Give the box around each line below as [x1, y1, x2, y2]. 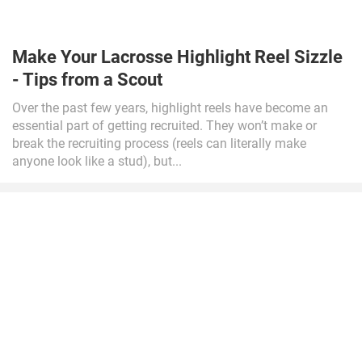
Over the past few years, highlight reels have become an [12, 100, 328, 116]
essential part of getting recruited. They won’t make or [12, 118, 317, 133]
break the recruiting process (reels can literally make [12, 136, 306, 151]
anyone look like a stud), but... [12, 154, 182, 169]
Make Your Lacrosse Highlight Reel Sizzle [12, 47, 343, 67]
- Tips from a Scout [12, 69, 162, 90]
